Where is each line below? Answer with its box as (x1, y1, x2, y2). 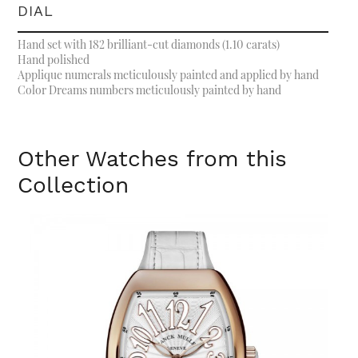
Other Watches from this (18, 145, 288, 173)
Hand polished (18, 52, 90, 68)
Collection (18, 172, 129, 199)
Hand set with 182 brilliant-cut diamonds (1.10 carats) (18, 37, 280, 53)
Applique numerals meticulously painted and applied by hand (18, 67, 320, 83)
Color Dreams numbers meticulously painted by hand (18, 82, 282, 98)
